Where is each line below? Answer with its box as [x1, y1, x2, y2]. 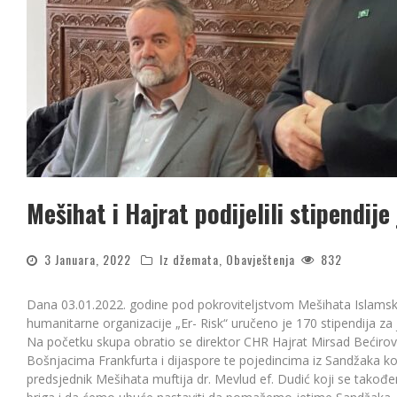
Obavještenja [226, 250, 295, 269]
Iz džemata [160, 250, 219, 269]
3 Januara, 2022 [44, 250, 131, 269]
